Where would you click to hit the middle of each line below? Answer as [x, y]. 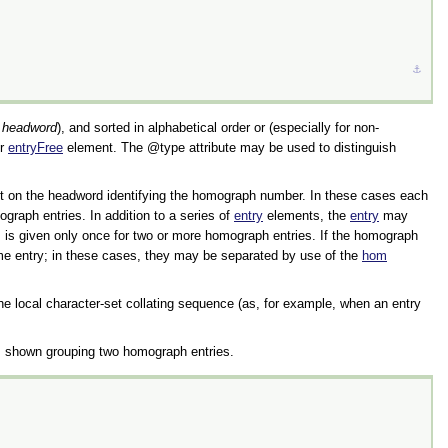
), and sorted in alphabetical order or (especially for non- [218, 127]
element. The [105, 147]
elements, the [306, 215]
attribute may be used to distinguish [290, 147]
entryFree [35, 147]
